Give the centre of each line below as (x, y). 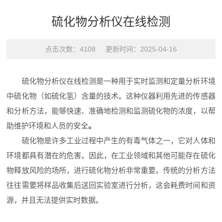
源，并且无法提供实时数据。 (55, 200)
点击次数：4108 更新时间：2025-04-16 (111, 49)
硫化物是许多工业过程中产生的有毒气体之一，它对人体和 (111, 140)
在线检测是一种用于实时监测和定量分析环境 (141, 81)
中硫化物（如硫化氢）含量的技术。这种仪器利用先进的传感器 (111, 96)
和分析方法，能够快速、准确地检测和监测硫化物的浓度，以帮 (111, 111)
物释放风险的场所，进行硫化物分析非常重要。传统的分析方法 (111, 170)
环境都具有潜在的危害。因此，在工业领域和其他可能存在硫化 (111, 155)
